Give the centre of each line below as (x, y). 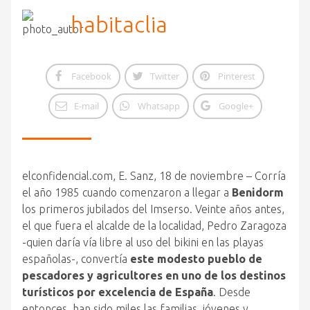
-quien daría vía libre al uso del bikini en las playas (143, 242)
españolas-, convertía (76, 259)
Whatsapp (158, 106)
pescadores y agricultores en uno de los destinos (154, 275)
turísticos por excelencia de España (118, 292)
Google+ (236, 106)
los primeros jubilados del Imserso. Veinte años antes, (153, 209)
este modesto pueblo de (196, 259)
